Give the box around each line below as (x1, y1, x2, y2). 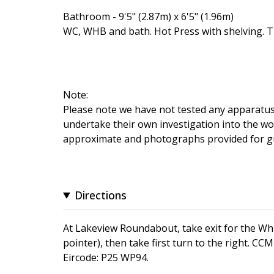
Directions (75, 187, 127, 202)
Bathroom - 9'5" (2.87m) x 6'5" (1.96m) (63, 9, 234, 23)
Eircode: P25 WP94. (63, 250, 149, 264)
